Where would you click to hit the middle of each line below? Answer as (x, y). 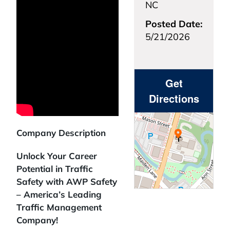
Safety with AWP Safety (67, 181)
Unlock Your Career (57, 156)
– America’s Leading (59, 194)
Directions (174, 98)
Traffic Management (59, 207)
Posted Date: (174, 24)
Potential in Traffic (55, 169)
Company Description (61, 133)
